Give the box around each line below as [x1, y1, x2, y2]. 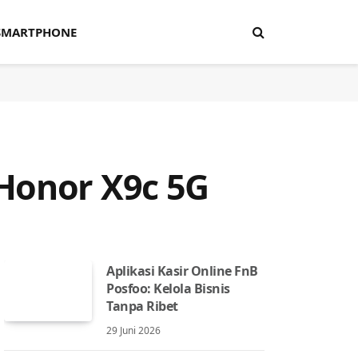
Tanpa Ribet [106, 297, 178, 315]
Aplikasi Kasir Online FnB [106, 262, 259, 280]
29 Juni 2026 [106, 324, 161, 337]
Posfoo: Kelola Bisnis [106, 280, 230, 297]
